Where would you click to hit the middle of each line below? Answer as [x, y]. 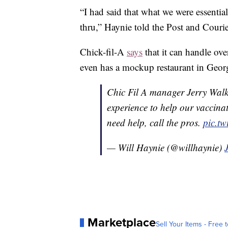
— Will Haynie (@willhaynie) [166, 148]
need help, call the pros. [155, 123]
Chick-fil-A [103, 52]
